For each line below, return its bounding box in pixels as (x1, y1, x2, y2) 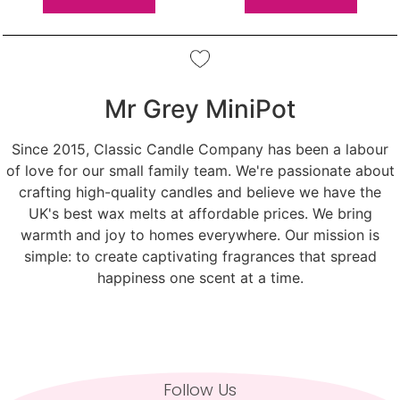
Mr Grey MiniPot (104, 94, 296, 125)
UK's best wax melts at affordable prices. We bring (28, 204, 372, 223)
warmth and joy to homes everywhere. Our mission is (21, 226, 379, 245)
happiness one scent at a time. (96, 269, 304, 287)
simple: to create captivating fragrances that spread (23, 247, 377, 266)
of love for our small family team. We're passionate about (5, 162, 395, 180)
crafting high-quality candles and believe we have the (19, 183, 381, 202)
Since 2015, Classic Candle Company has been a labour (12, 140, 388, 159)
